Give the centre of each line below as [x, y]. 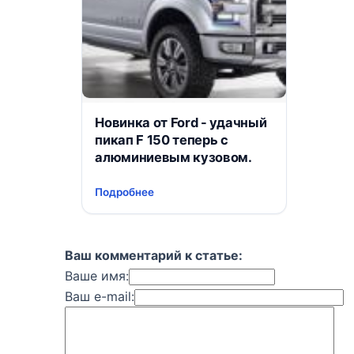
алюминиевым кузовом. [173, 157]
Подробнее [125, 192]
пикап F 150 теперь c [162, 139]
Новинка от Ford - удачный [181, 122]
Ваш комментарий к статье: [154, 256]
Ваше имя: [97, 276]
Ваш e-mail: [100, 297]
